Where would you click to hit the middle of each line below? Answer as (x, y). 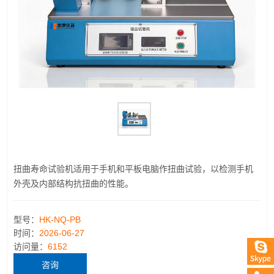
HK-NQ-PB (60, 220)
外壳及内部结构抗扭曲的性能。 (74, 183)
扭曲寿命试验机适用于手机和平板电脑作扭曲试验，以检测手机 (134, 169)
